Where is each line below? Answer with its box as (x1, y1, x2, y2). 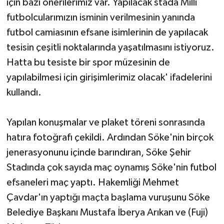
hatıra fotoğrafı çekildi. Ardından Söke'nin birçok (6, 132, 213, 142)
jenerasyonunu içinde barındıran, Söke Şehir (6, 147, 191, 157)
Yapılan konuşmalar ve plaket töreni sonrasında (6, 117, 205, 127)
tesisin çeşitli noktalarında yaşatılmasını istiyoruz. (6, 42, 214, 52)
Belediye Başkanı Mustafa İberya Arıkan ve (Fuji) (6, 207, 208, 217)
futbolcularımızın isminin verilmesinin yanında (6, 12, 195, 22)
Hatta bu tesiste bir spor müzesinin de (6, 57, 170, 67)
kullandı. (6, 87, 41, 97)
